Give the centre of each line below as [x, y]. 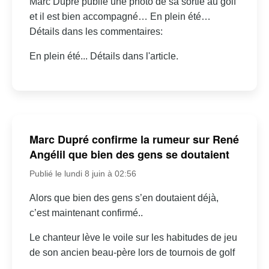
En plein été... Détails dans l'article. [104, 56]
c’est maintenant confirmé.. [86, 213]
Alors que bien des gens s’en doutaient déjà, [124, 198]
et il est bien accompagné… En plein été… [120, 17]
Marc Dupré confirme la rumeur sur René [134, 139]
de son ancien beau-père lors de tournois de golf [132, 252]
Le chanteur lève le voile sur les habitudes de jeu [133, 237]
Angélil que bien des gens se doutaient [129, 154]
